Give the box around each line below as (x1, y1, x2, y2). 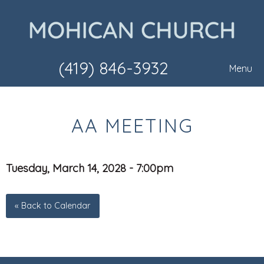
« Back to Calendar (15, 200, 91, 212)
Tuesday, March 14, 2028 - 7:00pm (6, 161, 173, 176)
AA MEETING (71, 114, 193, 138)
